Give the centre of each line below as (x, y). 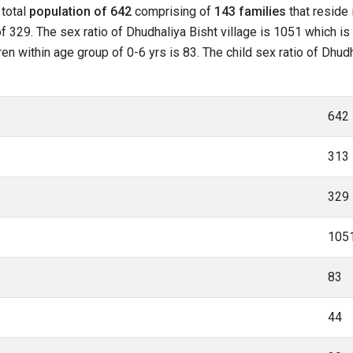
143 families (250, 11)
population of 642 (80, 11)
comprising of (173, 11)
